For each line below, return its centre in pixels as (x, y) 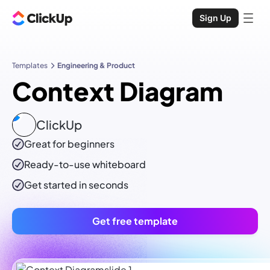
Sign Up (215, 18)
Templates (30, 65)
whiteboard (119, 165)
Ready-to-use (58, 165)
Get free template (135, 221)
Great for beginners (69, 144)
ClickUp (59, 125)
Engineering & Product (96, 65)
